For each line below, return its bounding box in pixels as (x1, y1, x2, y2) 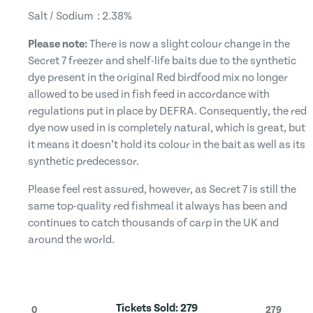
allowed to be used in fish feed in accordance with (28, 88, 270, 101)
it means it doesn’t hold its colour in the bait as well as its (28, 138, 305, 151)
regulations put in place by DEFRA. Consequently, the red (28, 105, 307, 117)
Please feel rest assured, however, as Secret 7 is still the (28, 183, 296, 196)
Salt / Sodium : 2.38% (28, 10, 132, 22)
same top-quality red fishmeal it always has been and (28, 200, 287, 212)
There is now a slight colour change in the (87, 38, 290, 50)
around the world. (28, 233, 115, 246)
